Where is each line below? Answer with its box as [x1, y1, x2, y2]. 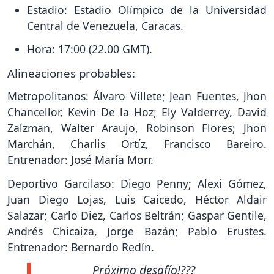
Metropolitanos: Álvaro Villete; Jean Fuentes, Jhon [7, 89, 267, 104]
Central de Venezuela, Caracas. [27, 18, 183, 33]
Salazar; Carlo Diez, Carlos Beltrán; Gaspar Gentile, [7, 208, 267, 223]
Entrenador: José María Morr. [7, 152, 154, 168]
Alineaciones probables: [7, 65, 135, 81]
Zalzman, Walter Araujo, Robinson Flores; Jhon [7, 120, 267, 136]
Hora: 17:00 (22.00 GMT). [27, 42, 155, 57]
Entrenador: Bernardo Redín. [7, 240, 154, 254]
